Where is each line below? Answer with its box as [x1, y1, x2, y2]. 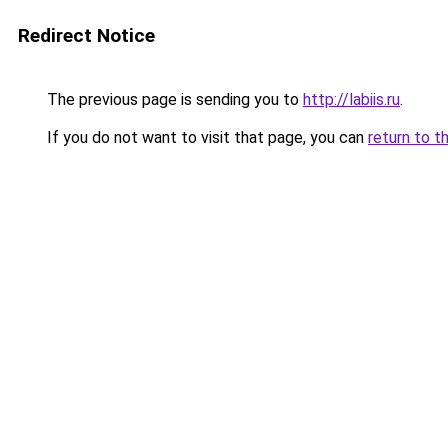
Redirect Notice [18, 24, 155, 47]
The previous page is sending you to [43, 90, 303, 109]
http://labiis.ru [303, 90, 400, 109]
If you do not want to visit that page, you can [43, 128, 368, 147]
